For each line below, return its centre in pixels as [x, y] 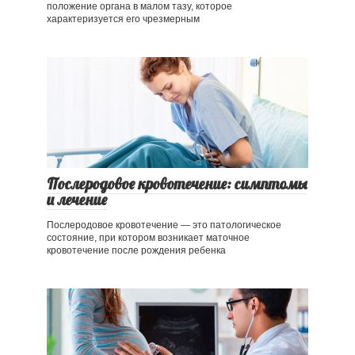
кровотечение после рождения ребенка [136, 251]
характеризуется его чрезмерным [123, 19]
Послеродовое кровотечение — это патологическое [164, 225]
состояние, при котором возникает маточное [148, 238]
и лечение [77, 200]
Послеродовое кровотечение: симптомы [177, 184]
